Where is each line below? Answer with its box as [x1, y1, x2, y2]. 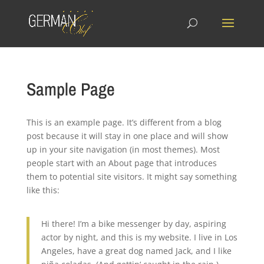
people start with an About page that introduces [26, 157, 217, 169]
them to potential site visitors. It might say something [26, 171, 237, 182]
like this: [26, 184, 60, 196]
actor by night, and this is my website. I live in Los [41, 232, 237, 243]
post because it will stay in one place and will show [26, 130, 228, 141]
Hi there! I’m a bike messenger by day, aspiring [41, 218, 226, 229]
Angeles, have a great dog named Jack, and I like [41, 245, 232, 256]
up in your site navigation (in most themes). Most [26, 144, 220, 155]
